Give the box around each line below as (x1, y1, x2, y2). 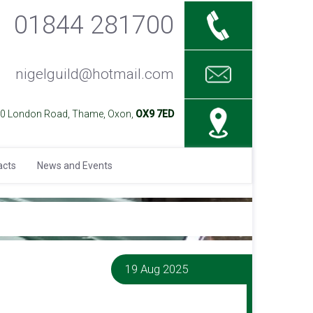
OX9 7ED (135, 108, 174, 119)
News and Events (37, 160, 112, 171)
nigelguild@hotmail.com (15, 66, 174, 82)
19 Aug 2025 (125, 262, 189, 276)
